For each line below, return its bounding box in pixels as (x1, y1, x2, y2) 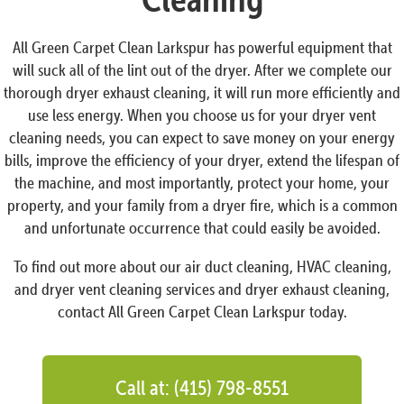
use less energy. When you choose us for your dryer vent (28, 105, 376, 124)
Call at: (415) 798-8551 (115, 374, 289, 399)
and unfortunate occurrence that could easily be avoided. (23, 217, 381, 237)
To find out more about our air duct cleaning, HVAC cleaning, (13, 256, 391, 276)
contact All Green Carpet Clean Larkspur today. (57, 301, 347, 321)
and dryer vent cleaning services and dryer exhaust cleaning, (14, 279, 390, 298)
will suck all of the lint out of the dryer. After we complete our (12, 60, 392, 79)
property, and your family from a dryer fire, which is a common (6, 195, 398, 215)
